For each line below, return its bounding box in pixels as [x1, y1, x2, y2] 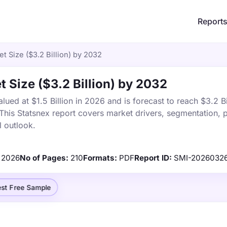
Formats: [83, 153, 117, 163]
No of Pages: [20, 153, 68, 163]
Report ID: [134, 153, 172, 163]
